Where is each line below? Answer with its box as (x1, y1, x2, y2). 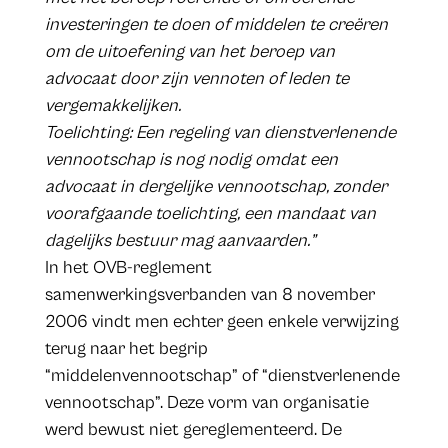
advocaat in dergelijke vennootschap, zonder (44, 176, 387, 198)
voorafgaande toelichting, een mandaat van (44, 203, 376, 225)
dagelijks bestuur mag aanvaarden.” (44, 230, 316, 252)
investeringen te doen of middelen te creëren (44, 14, 388, 36)
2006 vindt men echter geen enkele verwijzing (44, 311, 399, 333)
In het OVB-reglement (44, 257, 212, 279)
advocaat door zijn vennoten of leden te (44, 68, 349, 90)
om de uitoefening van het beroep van (44, 41, 335, 63)
